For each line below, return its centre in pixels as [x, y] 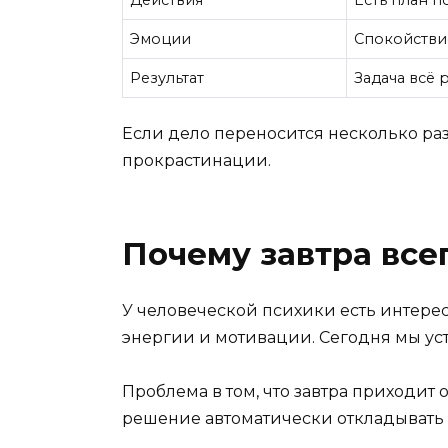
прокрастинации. [196, 160]
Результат [167, 78]
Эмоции [161, 39]
